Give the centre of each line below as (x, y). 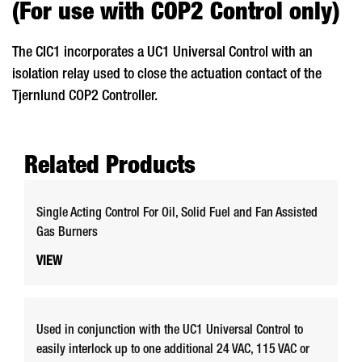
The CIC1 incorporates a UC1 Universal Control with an (162, 53)
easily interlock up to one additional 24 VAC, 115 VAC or (173, 351)
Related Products (110, 168)
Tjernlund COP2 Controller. (85, 97)
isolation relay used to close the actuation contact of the (167, 75)
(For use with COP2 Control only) (176, 14)
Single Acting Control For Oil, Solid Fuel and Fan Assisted (177, 215)
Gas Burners (67, 234)
